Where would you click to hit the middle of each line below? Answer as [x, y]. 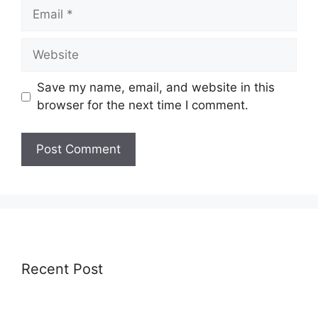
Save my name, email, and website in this [155, 88]
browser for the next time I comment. [142, 105]
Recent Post [62, 269]
